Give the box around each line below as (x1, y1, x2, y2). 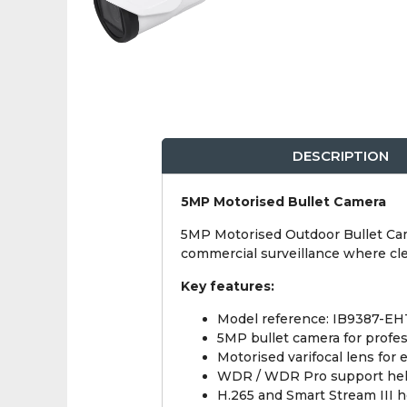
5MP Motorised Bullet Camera (180, 194, 386, 211)
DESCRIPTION (293, 147, 390, 165)
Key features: (180, 278, 274, 295)
